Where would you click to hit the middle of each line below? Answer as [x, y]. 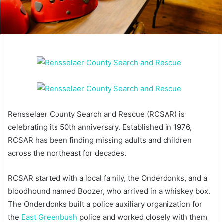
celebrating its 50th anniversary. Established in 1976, [100, 127]
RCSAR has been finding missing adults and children [100, 140]
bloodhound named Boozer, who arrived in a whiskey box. [109, 191]
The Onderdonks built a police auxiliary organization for [105, 204]
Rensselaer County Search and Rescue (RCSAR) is [96, 114]
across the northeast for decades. [67, 153]
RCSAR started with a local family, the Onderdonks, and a [108, 178]
